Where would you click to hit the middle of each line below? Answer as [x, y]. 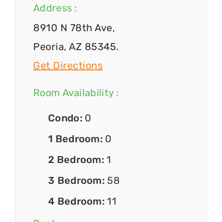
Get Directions [68, 66]
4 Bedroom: [78, 201]
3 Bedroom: [78, 181]
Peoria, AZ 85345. [76, 47]
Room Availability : [76, 92]
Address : [55, 8]
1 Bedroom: [77, 139]
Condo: [67, 118]
